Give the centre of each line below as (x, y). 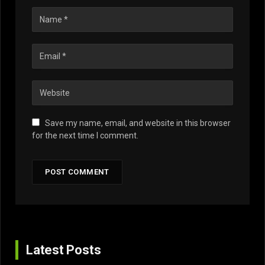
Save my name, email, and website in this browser (138, 123)
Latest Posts (64, 250)
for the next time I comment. (85, 135)
